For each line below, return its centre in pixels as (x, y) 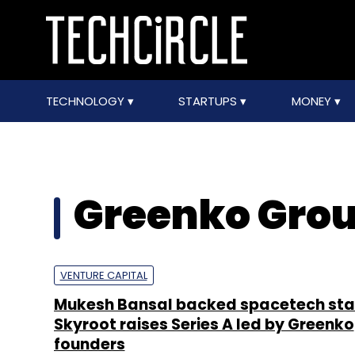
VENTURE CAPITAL (103, 275)
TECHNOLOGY (86, 101)
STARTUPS (210, 101)
